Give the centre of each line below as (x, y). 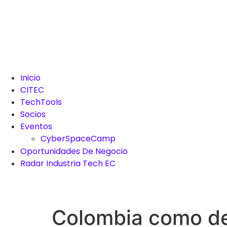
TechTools (41, 102)
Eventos (36, 126)
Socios (33, 114)
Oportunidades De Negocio (74, 151)
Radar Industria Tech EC (68, 163)
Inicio (30, 78)
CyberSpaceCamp (78, 139)
